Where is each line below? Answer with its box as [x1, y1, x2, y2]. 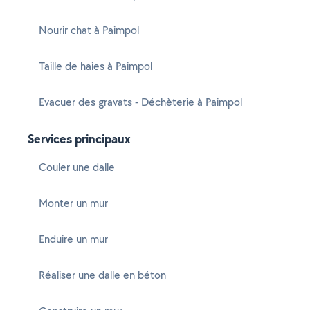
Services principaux [28, 130, 131, 147]
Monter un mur [39, 196, 108, 210]
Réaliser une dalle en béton [39, 268, 166, 282]
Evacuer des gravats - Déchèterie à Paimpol [39, 95, 242, 109]
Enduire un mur [39, 232, 108, 246]
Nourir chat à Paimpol [39, 23, 139, 37]
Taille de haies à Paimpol [39, 59, 152, 73]
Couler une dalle [39, 160, 115, 174]
